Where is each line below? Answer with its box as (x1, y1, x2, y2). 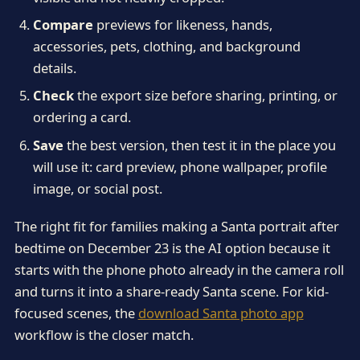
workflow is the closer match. (14, 325, 194, 344)
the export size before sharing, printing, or (73, 86, 337, 105)
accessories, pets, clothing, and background (32, 36, 301, 55)
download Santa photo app (137, 303, 304, 322)
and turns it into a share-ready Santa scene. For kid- (14, 281, 329, 301)
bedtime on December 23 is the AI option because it (14, 238, 330, 257)
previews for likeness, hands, (92, 14, 272, 34)
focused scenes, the (14, 303, 138, 322)
